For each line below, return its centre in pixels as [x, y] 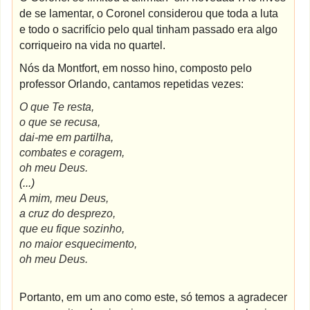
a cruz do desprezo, [68, 213]
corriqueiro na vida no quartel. [93, 45]
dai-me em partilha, [67, 137]
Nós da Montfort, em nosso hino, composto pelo [136, 68]
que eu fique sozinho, [72, 229]
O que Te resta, [57, 107]
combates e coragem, [72, 153]
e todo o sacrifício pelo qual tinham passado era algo [149, 29]
